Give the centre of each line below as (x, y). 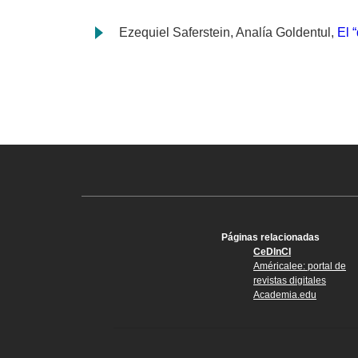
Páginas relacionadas (270, 238)
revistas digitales (290, 281)
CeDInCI (272, 252)
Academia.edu (285, 295)
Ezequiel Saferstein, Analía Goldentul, (228, 33)
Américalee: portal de (300, 267)
